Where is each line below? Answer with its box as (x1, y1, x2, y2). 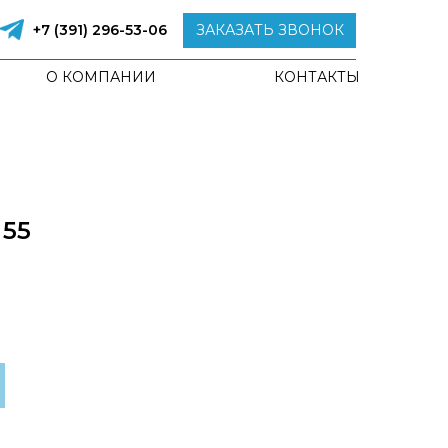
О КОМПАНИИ (46, 68, 156, 86)
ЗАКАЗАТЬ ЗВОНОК (195, 21, 344, 39)
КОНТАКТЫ (274, 68, 360, 86)
